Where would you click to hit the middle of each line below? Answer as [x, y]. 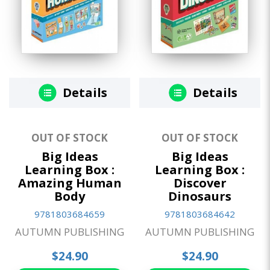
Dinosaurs [200, 196]
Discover [200, 183]
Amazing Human [70, 183]
